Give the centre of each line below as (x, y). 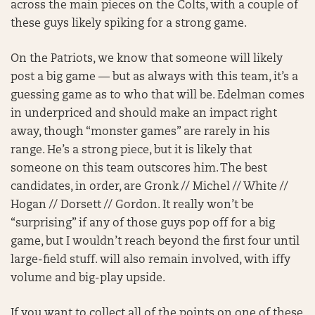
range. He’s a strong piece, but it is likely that (131, 150)
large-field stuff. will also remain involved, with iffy (150, 260)
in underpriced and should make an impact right (144, 114)
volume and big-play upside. (88, 278)
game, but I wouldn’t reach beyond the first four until (155, 242)
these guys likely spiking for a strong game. (129, 24)
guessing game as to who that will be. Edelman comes (157, 96)
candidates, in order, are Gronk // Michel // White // (149, 187)
